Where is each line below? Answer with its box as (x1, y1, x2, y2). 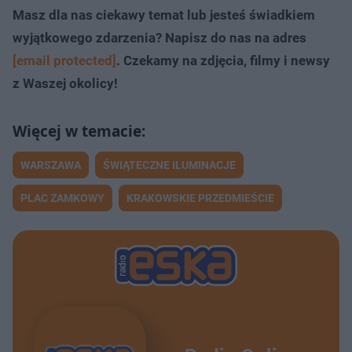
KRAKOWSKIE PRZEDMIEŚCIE (126, 191, 274, 204)
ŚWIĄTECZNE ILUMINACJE (103, 158, 236, 171)
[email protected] (13, 52, 116, 68)
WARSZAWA (20, 158, 81, 171)
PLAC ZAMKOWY (20, 191, 104, 204)
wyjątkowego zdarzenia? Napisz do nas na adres (13, 29, 306, 46)
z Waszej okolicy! (13, 75, 118, 91)
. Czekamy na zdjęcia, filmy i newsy (116, 52, 330, 68)
